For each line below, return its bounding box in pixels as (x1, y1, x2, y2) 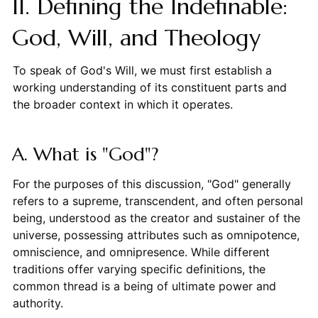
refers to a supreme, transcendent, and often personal (12, 194, 303, 209)
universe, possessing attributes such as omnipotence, (12, 228, 300, 243)
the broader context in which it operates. (12, 97, 233, 112)
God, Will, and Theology (11, 23, 261, 53)
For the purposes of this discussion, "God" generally (12, 177, 291, 192)
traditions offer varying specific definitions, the (12, 262, 265, 277)
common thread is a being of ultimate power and (12, 279, 276, 294)
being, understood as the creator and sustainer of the (12, 211, 300, 226)
